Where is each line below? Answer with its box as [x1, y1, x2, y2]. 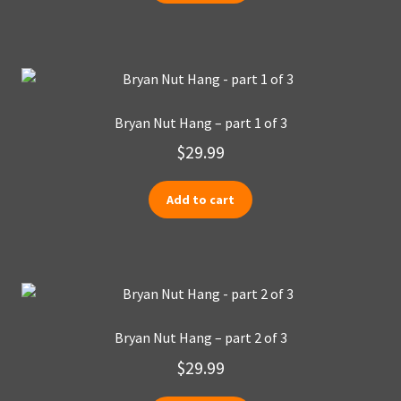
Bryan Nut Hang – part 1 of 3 [114, 113, 287, 132]
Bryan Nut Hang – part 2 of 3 [114, 328, 287, 347]
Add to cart [166, 192, 235, 209]
